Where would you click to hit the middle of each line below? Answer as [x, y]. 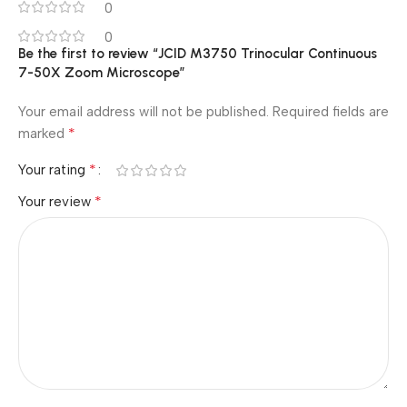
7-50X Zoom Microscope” [102, 73]
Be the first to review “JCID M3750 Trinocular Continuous [198, 54]
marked [43, 134]
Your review [56, 202]
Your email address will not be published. [144, 112]
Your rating [54, 170]
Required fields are [331, 112]
